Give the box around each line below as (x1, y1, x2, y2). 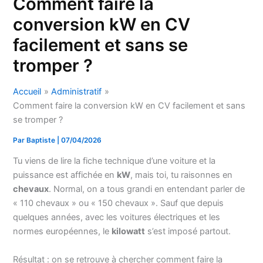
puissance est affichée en (13, 170, 117, 181)
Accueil (13, 86, 42, 97)
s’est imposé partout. (145, 226, 231, 237)
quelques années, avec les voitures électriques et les (13, 212, 221, 223)
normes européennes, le (13, 226, 112, 237)
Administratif (51, 86, 102, 97)
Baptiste (26, 136, 58, 144)
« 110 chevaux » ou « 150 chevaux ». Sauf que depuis (13, 198, 224, 209)
